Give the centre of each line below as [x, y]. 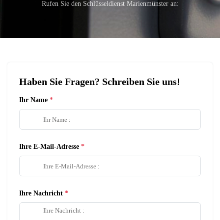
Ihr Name [33, 100]
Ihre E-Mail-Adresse [49, 147]
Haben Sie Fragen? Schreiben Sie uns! [100, 82]
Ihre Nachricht [41, 193]
